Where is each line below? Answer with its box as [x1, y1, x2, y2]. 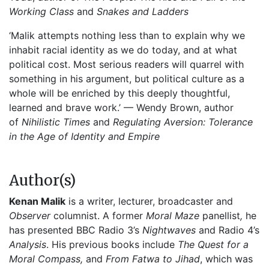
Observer [9, 210, 50, 222]
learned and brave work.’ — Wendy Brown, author [9, 101, 234, 113]
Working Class [9, 5, 77, 17]
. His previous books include [46, 238, 178, 250]
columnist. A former [50, 210, 146, 222]
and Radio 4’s [199, 224, 259, 236]
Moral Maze [146, 210, 202, 222]
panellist [202, 210, 240, 222]
